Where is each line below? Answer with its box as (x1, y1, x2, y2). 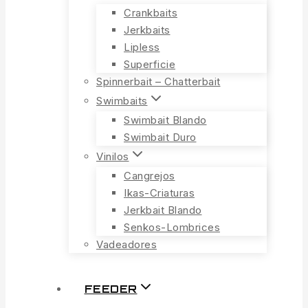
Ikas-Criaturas (124, 186, 195, 199)
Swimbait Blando (124, 113, 207, 126)
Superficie (124, 58, 175, 71)
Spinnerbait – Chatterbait (96, 75, 221, 88)
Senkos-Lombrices (124, 221, 220, 234)
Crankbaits (124, 6, 177, 19)
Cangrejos (124, 169, 175, 182)
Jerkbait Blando (124, 203, 202, 217)
